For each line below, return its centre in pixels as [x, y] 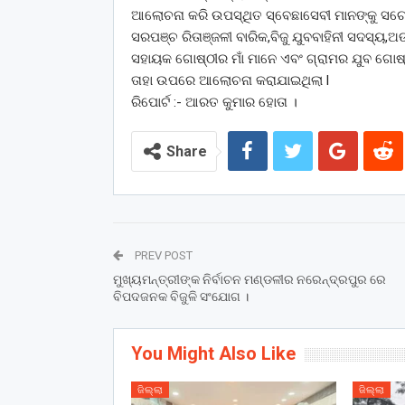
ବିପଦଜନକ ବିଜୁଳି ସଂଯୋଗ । [180, 297]
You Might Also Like [213, 354]
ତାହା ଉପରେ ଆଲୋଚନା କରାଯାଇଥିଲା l [230, 81]
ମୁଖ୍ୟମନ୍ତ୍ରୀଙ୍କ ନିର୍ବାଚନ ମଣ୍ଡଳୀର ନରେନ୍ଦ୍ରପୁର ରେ [249, 280]
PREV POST [162, 256]
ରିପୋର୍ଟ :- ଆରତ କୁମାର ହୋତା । [214, 103]
